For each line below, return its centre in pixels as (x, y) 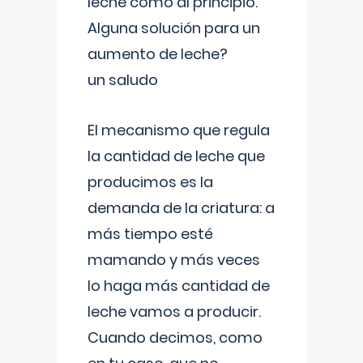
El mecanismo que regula (179, 130)
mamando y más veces (174, 260)
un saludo (123, 80)
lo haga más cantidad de (179, 286)
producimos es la (150, 182)
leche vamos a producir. (174, 312)
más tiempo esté (150, 234)
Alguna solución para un (174, 28)
